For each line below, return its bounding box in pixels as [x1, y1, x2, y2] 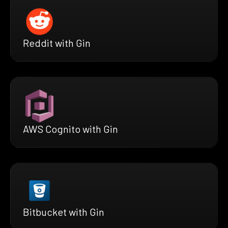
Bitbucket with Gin [23, 206, 104, 218]
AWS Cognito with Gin [23, 123, 118, 135]
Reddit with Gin [23, 37, 91, 49]
